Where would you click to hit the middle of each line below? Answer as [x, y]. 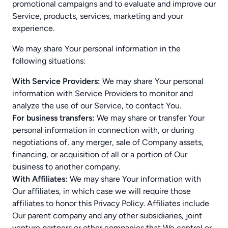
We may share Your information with [134, 179]
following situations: [49, 61]
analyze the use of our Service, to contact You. [97, 106]
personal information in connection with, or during [103, 130]
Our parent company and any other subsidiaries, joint [107, 216]
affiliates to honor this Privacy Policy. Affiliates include [111, 203]
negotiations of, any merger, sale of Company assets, [108, 142]
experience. [33, 28]
